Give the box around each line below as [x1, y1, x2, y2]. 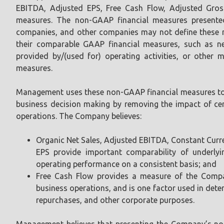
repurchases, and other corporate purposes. [36, 195, 194, 204]
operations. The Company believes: [16, 111, 141, 120]
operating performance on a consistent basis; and [36, 159, 216, 168]
